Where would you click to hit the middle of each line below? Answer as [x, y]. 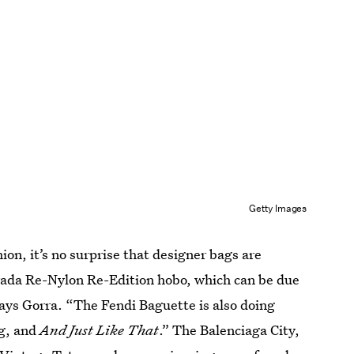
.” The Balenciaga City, [230, 330]
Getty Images [278, 208]
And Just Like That [100, 330]
